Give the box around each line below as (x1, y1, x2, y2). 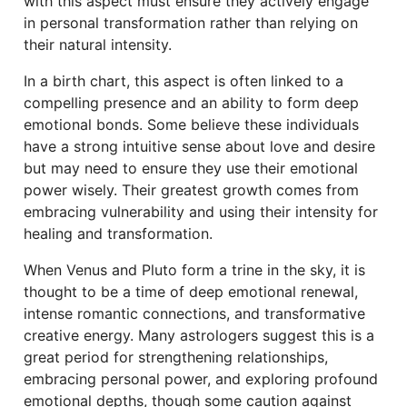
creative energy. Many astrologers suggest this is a (24, 326, 374, 344)
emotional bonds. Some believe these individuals (24, 115, 359, 134)
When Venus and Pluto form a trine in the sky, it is (24, 261, 365, 279)
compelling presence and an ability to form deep (24, 94, 359, 112)
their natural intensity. (24, 35, 172, 54)
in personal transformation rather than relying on (24, 14, 358, 32)
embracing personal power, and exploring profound (24, 370, 378, 388)
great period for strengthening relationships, (24, 348, 328, 366)
